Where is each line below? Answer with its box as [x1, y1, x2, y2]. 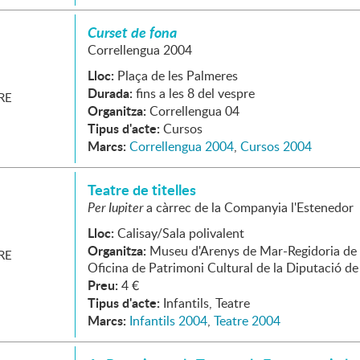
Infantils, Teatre [163, 294, 250, 312]
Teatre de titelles [88, 179, 196, 200]
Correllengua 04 [149, 102, 239, 120]
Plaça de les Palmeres [117, 67, 238, 84]
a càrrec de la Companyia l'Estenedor [143, 198, 354, 216]
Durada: [88, 84, 133, 102]
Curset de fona [88, 22, 177, 43]
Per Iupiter [88, 198, 143, 216]
